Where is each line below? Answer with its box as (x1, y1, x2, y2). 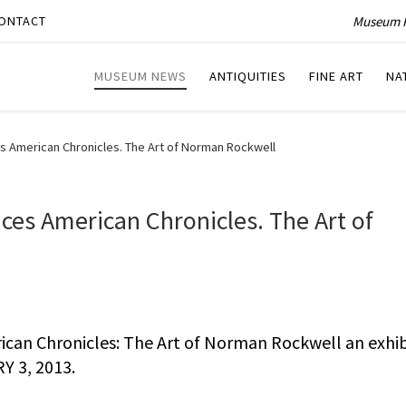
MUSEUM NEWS (94, 68, 187, 85)
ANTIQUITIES (209, 68, 286, 85)
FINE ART (309, 68, 363, 85)
